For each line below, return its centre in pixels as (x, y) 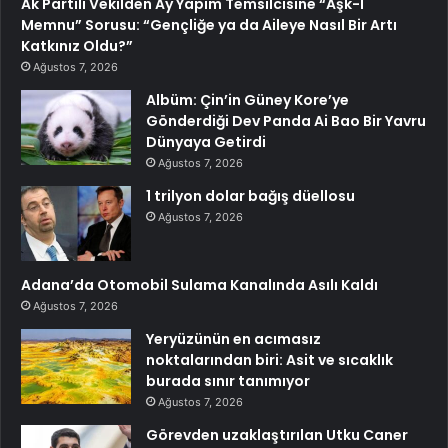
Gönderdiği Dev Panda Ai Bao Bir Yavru (286, 121)
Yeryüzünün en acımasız (233, 339)
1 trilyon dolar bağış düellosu (250, 196)
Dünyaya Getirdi (206, 142)
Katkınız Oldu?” (77, 46)
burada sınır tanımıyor (228, 381)
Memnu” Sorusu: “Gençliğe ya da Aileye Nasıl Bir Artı (209, 25)
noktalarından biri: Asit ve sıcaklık (269, 360)
